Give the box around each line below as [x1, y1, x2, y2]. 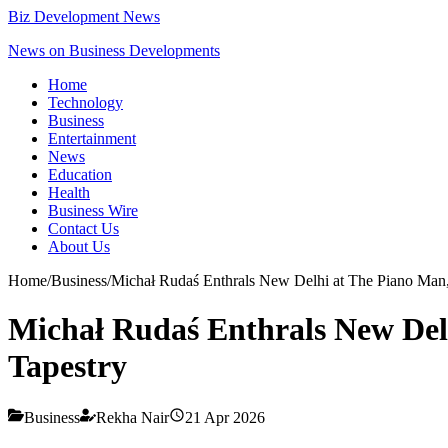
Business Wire [48, 202, 138, 219]
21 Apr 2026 [185, 408, 265, 426]
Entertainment [48, 130, 136, 147]
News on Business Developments [8, 42, 220, 59]
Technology [48, 94, 123, 111]
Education [48, 166, 112, 183]
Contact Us [48, 220, 119, 237]
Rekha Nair [96, 408, 169, 426]
